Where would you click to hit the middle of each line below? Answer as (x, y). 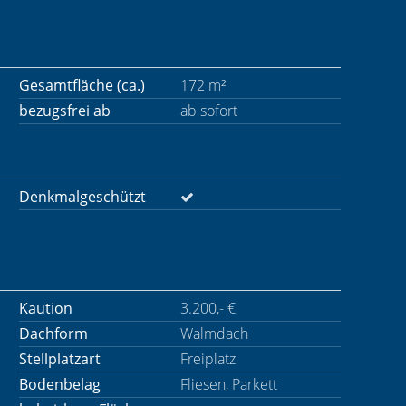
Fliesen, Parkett (228, 384)
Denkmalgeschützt (82, 197)
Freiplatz (208, 359)
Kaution (46, 308)
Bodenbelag (60, 384)
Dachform (53, 333)
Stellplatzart (60, 359)
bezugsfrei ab (65, 111)
